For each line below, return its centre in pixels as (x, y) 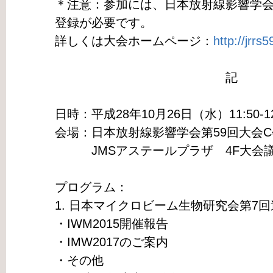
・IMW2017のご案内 (111, 242)
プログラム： (91, 187)
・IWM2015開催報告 (111, 224)
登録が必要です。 (103, 23)
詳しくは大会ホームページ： (134, 41)
